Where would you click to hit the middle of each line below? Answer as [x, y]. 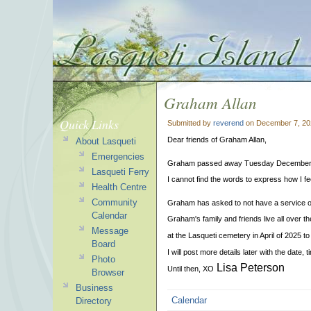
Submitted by [190, 123]
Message [110, 231]
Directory [93, 301]
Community [114, 202]
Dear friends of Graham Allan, [217, 139]
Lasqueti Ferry [120, 172]
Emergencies [118, 157]
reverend [228, 123]
